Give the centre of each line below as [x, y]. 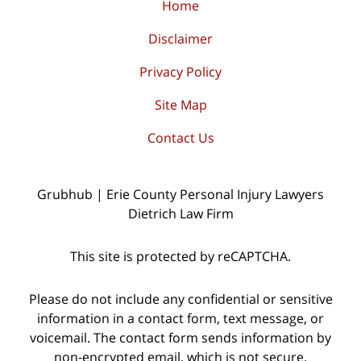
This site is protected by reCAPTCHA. [180, 257]
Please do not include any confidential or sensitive [180, 299]
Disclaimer [180, 39]
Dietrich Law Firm [180, 214]
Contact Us [180, 138]
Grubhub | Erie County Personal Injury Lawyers [180, 195]
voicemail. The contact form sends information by [180, 338]
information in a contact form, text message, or [180, 319]
